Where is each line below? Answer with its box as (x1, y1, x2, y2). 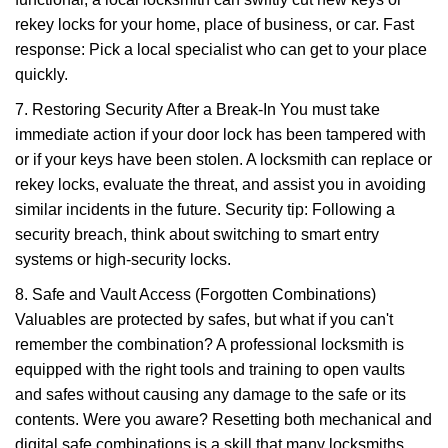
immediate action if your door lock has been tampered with (15, 126, 426, 143)
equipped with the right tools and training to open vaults (15, 361, 405, 378)
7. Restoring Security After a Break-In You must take (15, 101, 380, 118)
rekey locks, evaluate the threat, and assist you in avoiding (15, 176, 426, 193)
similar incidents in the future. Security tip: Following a (15, 201, 395, 218)
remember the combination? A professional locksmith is (15, 336, 404, 353)
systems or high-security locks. (15, 251, 231, 268)
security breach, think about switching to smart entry (15, 226, 379, 243)
